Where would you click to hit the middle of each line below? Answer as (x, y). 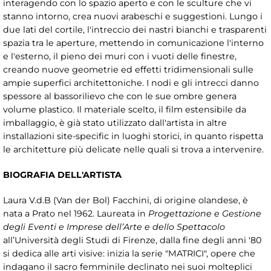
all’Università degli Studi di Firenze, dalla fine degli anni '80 (132, 240)
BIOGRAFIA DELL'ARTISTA (62, 175)
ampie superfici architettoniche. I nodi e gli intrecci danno (131, 83)
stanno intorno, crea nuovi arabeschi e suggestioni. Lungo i (133, 17)
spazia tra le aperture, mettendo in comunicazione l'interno (133, 43)
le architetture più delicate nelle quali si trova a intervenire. (133, 150)
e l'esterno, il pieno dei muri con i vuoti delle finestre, (120, 57)
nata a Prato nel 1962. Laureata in (76, 214)
